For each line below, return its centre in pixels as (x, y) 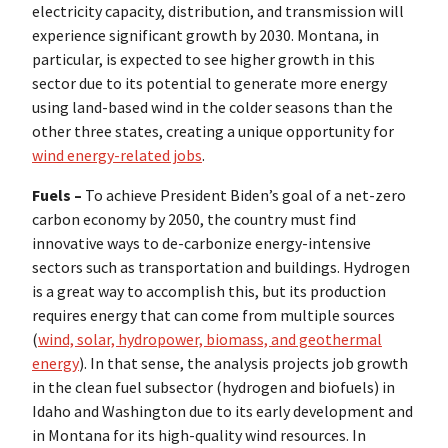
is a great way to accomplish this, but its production (209, 291)
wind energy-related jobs (117, 155)
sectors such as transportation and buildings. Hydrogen (221, 267)
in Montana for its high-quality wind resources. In (199, 435)
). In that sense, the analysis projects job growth (243, 363)
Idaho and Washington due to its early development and (222, 411)
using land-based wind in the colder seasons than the (212, 107)
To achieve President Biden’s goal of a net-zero (245, 195)
